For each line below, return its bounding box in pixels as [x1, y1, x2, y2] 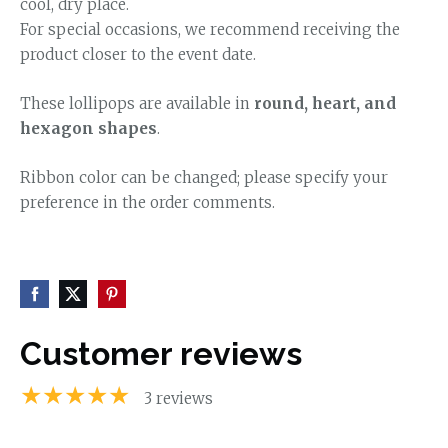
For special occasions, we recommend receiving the [20, 19, 400, 39]
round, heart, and [254, 94, 396, 114]
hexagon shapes [20, 119, 157, 139]
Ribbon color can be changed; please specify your [20, 168, 388, 188]
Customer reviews [20, 335, 302, 373]
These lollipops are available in [20, 94, 254, 114]
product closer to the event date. [20, 44, 256, 64]
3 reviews [144, 389, 213, 409]
